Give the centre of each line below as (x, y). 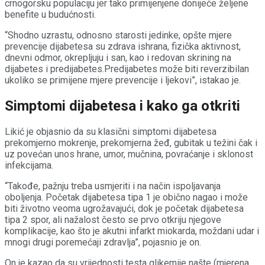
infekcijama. (29, 165)
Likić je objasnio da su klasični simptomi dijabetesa (111, 131)
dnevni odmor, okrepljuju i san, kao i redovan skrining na (118, 57)
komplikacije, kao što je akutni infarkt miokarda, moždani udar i (132, 231)
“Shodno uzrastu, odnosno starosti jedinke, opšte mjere (118, 35)
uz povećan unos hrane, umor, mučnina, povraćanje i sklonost (129, 154)
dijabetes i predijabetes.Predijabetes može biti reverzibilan (127, 69)
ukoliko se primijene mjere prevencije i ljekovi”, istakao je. (123, 80)
